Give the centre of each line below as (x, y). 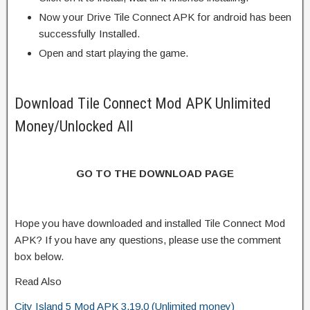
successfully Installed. (89, 33)
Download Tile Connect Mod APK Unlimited (143, 103)
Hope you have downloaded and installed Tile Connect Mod (150, 223)
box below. (39, 256)
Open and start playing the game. (113, 53)
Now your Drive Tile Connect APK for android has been (165, 17)
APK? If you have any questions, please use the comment (148, 239)
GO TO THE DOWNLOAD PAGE (155, 173)
